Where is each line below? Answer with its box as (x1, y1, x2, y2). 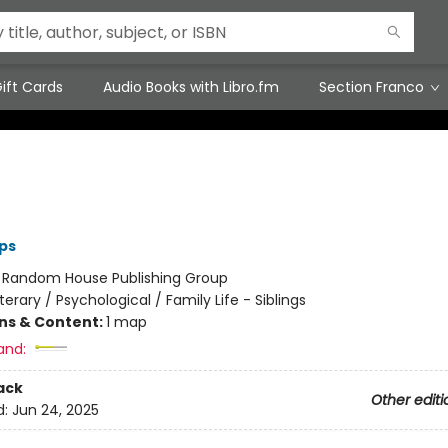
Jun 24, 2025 (11, 400, 99, 421)
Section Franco (319, 77, 424, 97)
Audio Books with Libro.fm (103, 77, 279, 97)
